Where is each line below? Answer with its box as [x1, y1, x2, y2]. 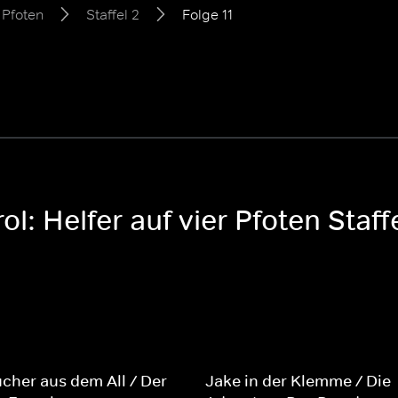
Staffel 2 [86, 5, 139, 23]
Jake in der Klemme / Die [204, 371, 391, 391]
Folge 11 [182, 5, 233, 23]
